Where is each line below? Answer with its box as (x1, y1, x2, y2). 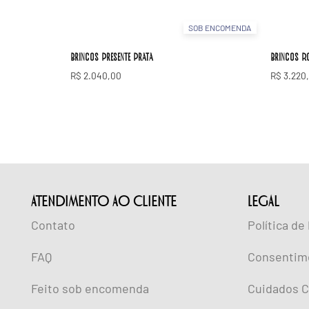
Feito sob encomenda (31, 280, 149, 296)
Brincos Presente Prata (70, 50, 153, 63)
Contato (31, 217, 75, 232)
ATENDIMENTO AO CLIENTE (31, 192, 177, 210)
